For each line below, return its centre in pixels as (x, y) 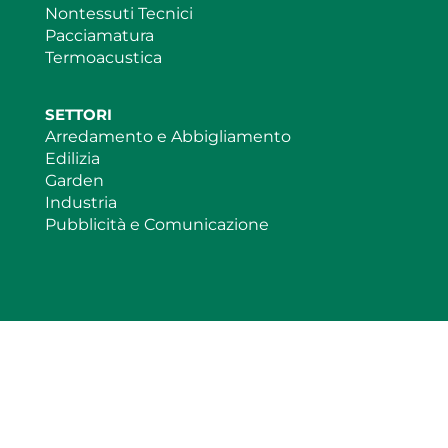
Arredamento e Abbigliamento (167, 137)
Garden (74, 181)
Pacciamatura (99, 36)
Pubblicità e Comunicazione (156, 225)
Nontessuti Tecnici (118, 14)
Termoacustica (103, 58)
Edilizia (72, 159)
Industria (80, 203)
